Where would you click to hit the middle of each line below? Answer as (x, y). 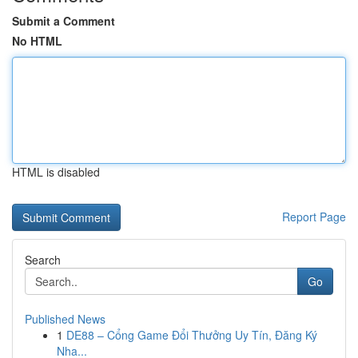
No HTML (37, 41)
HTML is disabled (56, 172)
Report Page (314, 217)
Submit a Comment (64, 21)
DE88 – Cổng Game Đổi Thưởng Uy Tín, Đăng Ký (192, 335)
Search (43, 260)
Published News (65, 319)
